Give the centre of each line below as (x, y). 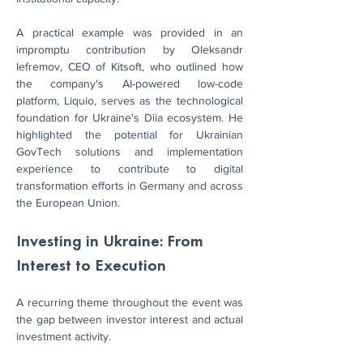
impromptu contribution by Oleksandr (130, 49)
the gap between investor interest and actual (130, 319)
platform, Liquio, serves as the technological (130, 100)
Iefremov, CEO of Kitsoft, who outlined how (130, 66)
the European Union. (68, 203)
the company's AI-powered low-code (130, 83)
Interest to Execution (91, 265)
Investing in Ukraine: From (112, 241)
